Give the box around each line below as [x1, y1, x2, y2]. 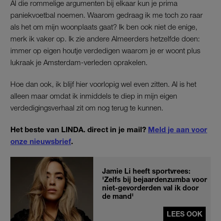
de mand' [102, 191, 134, 200]
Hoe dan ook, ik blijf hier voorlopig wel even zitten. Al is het [10, 79, 196, 88]
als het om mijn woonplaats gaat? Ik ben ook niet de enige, [10, 22, 197, 31]
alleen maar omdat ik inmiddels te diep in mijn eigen [10, 91, 177, 100]
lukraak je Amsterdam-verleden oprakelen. [10, 57, 147, 67]
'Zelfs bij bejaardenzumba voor [102, 175, 207, 184]
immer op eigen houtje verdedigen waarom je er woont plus [10, 45, 200, 55]
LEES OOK [167, 209, 202, 218]
